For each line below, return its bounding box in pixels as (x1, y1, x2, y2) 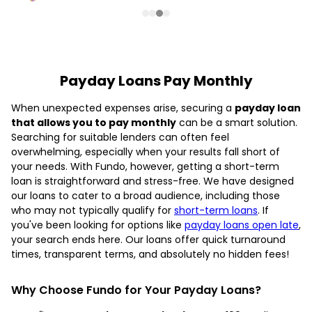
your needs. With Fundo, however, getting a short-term (11, 159, 279, 173)
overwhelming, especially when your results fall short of (11, 144, 280, 159)
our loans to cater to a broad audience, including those (11, 188, 280, 203)
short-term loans (174, 203, 258, 217)
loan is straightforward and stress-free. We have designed (11, 173, 294, 188)
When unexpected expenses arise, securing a (11, 100, 235, 115)
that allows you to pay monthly (11, 115, 176, 130)
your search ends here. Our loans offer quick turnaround (11, 232, 286, 247)
